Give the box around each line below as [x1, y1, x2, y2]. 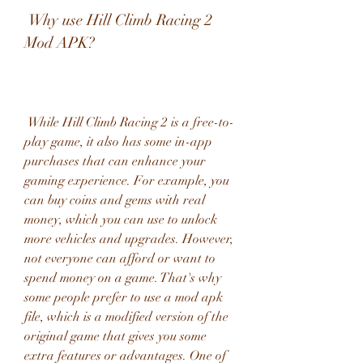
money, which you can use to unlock [24, 211, 217, 228]
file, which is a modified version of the [24, 309, 228, 325]
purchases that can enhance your [24, 153, 206, 169]
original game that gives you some [24, 328, 207, 344]
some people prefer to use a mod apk [24, 289, 223, 305]
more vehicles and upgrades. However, [24, 231, 233, 247]
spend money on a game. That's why [24, 270, 221, 286]
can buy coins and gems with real [24, 192, 205, 208]
